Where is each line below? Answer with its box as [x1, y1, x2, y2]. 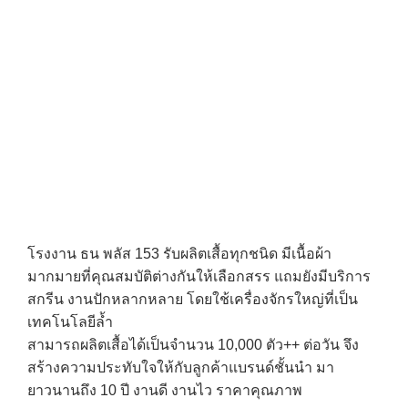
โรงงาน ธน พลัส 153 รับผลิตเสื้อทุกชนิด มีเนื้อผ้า [27, 245, 331, 261]
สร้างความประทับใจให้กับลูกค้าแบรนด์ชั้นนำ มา [27, 359, 334, 375]
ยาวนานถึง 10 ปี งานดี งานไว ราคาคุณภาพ [27, 382, 302, 398]
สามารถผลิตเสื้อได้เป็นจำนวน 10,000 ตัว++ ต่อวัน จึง [27, 336, 359, 352]
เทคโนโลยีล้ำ [27, 313, 113, 330]
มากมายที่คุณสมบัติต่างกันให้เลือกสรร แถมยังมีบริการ [27, 268, 371, 284]
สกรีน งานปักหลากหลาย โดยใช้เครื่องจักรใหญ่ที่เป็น [27, 291, 358, 307]
